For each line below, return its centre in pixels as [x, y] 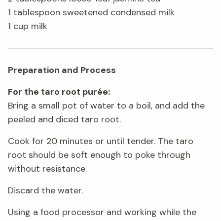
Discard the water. [45, 190]
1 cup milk [28, 26]
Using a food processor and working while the [102, 212]
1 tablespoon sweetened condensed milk [91, 13]
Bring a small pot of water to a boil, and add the [106, 105]
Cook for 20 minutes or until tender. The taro [101, 141]
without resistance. [47, 168]
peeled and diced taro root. [64, 119]
